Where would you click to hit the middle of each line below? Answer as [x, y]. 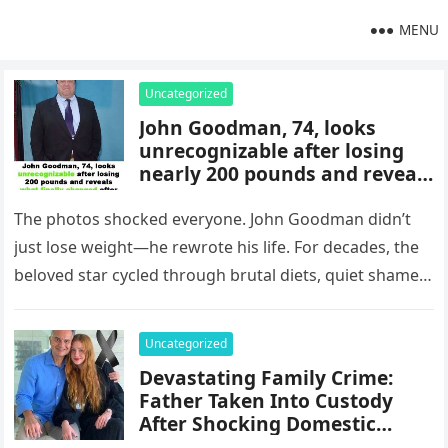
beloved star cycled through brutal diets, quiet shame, [219, 275]
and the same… [72, 303]
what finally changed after [267, 196]
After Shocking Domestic [258, 423]
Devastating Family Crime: [266, 377]
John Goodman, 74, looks [258, 127]
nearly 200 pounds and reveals [286, 173]
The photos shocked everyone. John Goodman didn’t [213, 219]
